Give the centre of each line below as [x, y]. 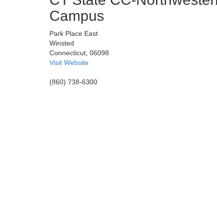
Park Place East [74, 34]
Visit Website [69, 63]
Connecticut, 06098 [79, 53]
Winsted [62, 43]
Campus [77, 16]
